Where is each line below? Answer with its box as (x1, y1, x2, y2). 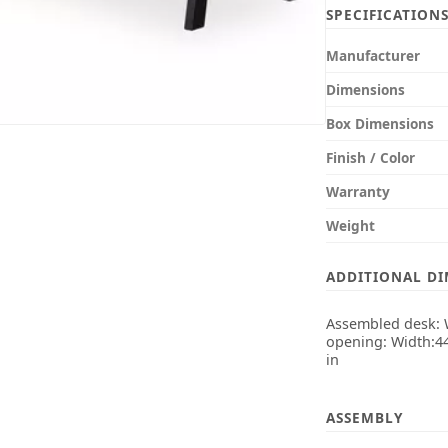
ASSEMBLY (325, 407, 403, 427)
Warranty (325, 182, 390, 201)
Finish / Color (325, 148, 415, 167)
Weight (325, 216, 375, 235)
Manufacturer (325, 46, 420, 65)
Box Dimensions (325, 114, 434, 133)
